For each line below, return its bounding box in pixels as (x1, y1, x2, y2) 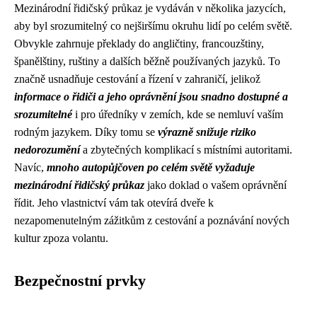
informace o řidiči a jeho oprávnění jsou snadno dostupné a (14, 91, 288, 103)
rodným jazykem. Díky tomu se (14, 126, 158, 138)
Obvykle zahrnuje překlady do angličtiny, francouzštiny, (14, 38, 264, 50)
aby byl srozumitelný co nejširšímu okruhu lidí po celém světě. (14, 20, 292, 32)
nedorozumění (14, 144, 80, 156)
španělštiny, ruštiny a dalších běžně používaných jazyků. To (14, 55, 280, 67)
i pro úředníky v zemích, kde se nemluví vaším (72, 108, 283, 120)
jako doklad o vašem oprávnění (144, 179, 287, 191)
